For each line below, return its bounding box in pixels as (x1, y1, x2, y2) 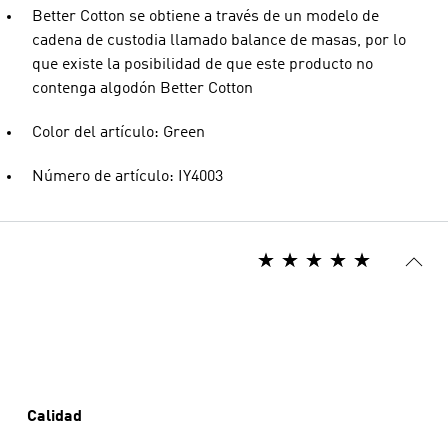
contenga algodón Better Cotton (32, 81, 253, 97)
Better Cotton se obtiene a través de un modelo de (32, 9, 379, 25)
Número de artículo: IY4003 (32, 169, 223, 185)
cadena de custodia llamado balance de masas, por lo (32, 33, 406, 49)
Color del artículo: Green (32, 125, 205, 141)
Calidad (27, 409, 82, 425)
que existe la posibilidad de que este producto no (32, 57, 373, 73)
